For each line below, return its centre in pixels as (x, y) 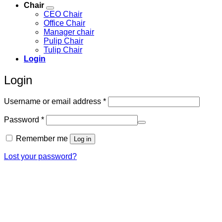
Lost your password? (40, 157)
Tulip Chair (63, 50)
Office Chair (64, 23)
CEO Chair (63, 14)
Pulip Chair (63, 41)
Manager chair (69, 32)
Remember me (42, 139)
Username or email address (54, 102)
